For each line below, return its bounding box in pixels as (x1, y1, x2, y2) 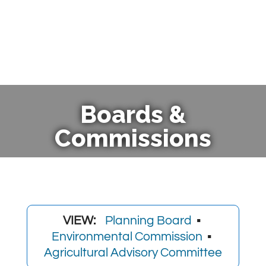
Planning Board (104, 214, 192, 227)
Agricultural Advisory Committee (43, 246, 222, 259)
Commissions (55, 124, 211, 152)
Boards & (80, 100, 186, 128)
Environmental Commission (52, 230, 203, 243)
